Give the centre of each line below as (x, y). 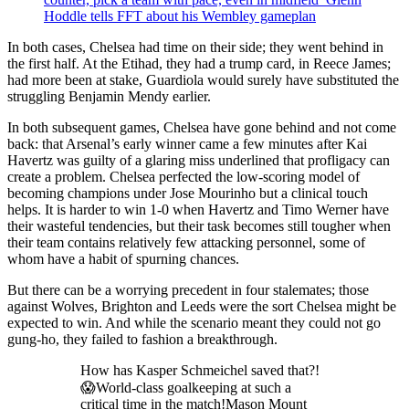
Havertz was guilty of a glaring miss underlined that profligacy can (199, 160)
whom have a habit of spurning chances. (125, 258)
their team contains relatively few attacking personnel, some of (186, 242)
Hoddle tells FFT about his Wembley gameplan (180, 16)
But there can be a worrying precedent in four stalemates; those (188, 289)
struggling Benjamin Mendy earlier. (109, 96)
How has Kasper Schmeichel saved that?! (200, 370)
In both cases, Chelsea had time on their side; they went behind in (195, 47)
